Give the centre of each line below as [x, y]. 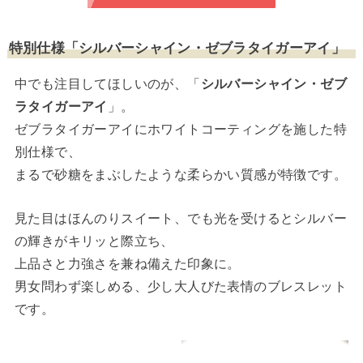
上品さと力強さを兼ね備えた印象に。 [127, 263]
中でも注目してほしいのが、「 [107, 83]
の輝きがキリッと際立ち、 [94, 240]
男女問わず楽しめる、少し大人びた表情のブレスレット [180, 285]
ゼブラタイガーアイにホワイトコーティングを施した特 [180, 129]
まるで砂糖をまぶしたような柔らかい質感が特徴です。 [180, 174]
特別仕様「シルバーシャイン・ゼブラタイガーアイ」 [177, 47]
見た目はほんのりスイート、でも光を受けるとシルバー [180, 217]
